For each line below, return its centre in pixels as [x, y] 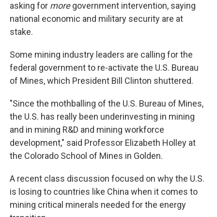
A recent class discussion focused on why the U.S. [107, 178]
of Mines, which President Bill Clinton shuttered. [101, 81]
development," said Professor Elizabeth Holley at [103, 143]
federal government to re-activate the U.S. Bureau [104, 68]
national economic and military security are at [96, 19]
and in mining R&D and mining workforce [87, 130]
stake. [21, 32]
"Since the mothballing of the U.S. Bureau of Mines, [107, 103]
